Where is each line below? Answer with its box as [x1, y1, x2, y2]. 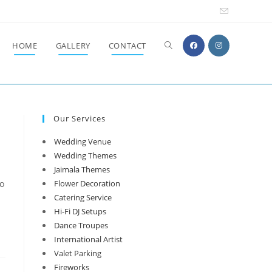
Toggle [165, 39, 191, 51]
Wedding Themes [54, 150, 117, 161]
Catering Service [54, 192, 112, 203]
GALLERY [55, 40, 90, 51]
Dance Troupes [54, 220, 108, 231]
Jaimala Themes [54, 164, 110, 175]
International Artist [54, 234, 123, 245]
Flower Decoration [54, 178, 120, 189]
